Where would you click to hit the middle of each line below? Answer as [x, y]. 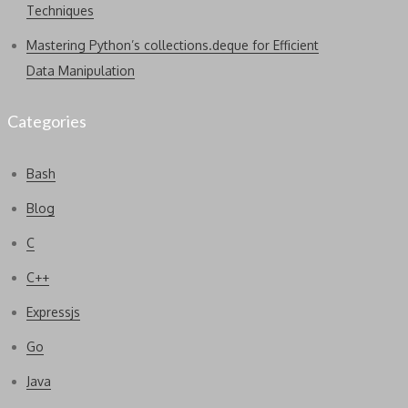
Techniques [60, 10]
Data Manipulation [81, 71]
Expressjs [53, 312]
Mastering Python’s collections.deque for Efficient [173, 45]
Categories [47, 121]
